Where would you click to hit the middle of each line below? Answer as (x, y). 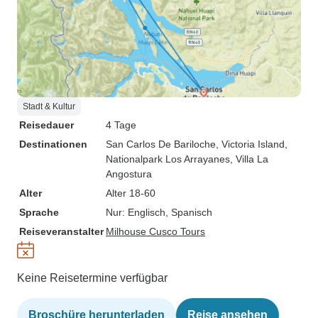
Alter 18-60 (131, 193)
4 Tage (121, 125)
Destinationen (53, 144)
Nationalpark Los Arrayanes (168, 159)
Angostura (129, 174)
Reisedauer (46, 125)
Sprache (39, 212)
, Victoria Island (250, 144)
